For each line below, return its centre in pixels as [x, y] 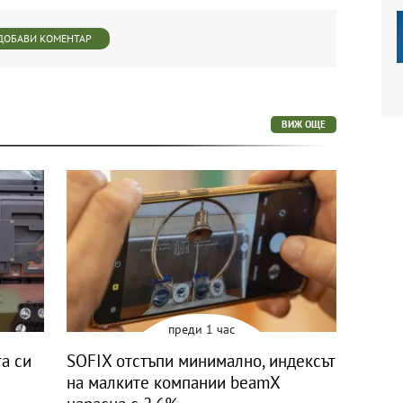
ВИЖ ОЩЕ [304, 125]
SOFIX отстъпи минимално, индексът [201, 360]
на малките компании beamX [173, 382]
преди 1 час [201, 329]
